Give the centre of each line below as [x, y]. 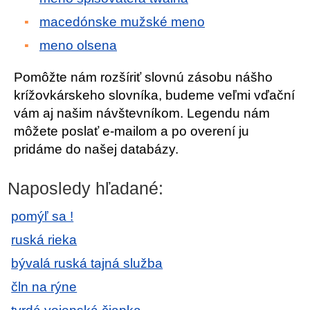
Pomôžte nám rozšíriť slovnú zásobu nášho [143, 77]
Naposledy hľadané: [86, 188]
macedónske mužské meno [122, 22]
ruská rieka [44, 240]
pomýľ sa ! [43, 216]
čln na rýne [44, 287]
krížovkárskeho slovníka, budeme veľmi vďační [154, 95]
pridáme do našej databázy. [96, 149]
